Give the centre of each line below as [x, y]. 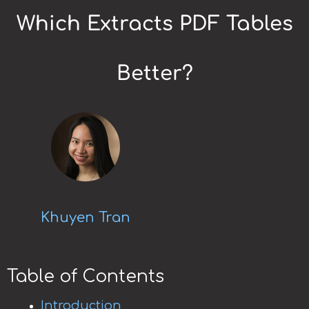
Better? [154, 74]
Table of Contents [86, 276]
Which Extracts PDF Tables [154, 24]
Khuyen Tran [86, 218]
